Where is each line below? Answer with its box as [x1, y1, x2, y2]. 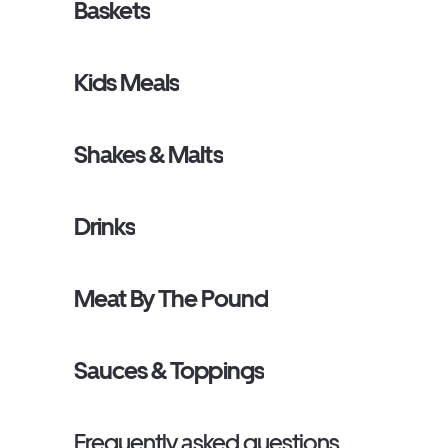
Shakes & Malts [74, 140, 223, 169]
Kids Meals [74, 68, 180, 97]
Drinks [74, 212, 136, 241]
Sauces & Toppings [74, 356, 264, 385]
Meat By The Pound [74, 284, 268, 313]
